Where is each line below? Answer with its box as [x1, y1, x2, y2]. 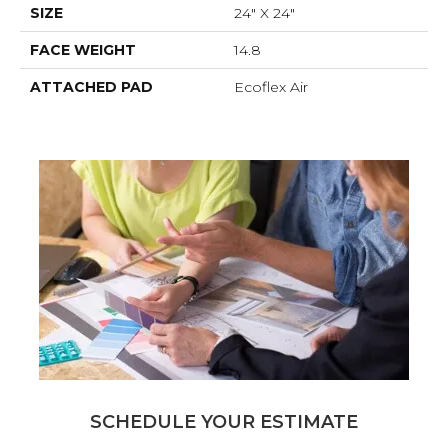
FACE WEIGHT [30, 40, 136, 59]
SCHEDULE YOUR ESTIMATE [90, 410, 358, 433]
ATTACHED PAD [30, 77, 153, 96]
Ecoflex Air [234, 77, 308, 96]
